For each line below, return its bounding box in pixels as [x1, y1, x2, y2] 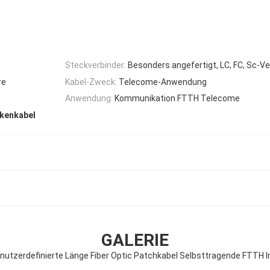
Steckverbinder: [65, 60, 126, 71]
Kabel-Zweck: [65, 77, 117, 87]
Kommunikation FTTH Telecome [115, 93, 240, 103]
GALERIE [101, 230, 169, 250]
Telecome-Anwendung [119, 77, 207, 87]
